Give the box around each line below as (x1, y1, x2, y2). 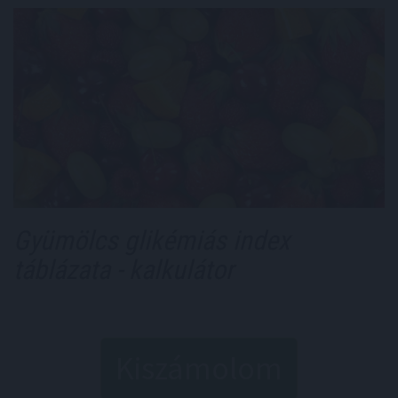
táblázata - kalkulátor (13, 254, 234, 286)
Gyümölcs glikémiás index (13, 225, 290, 257)
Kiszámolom (115, 348, 283, 389)
